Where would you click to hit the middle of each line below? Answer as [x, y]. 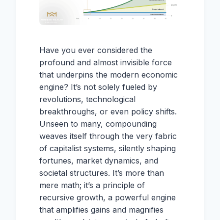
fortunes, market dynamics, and [99, 161]
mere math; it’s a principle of [92, 185]
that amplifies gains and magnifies [101, 210]
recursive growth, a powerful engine [108, 198]
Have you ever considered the [96, 50]
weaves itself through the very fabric [108, 136]
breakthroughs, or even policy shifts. [108, 112]
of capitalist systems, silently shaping [108, 149]
